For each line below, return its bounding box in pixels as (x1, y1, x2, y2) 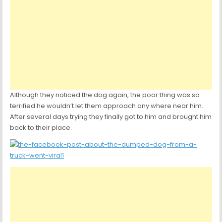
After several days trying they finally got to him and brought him (10, 112, 212, 122)
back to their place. (10, 123, 72, 133)
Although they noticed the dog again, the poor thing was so (10, 90, 200, 100)
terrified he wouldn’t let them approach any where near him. (10, 101, 204, 111)
